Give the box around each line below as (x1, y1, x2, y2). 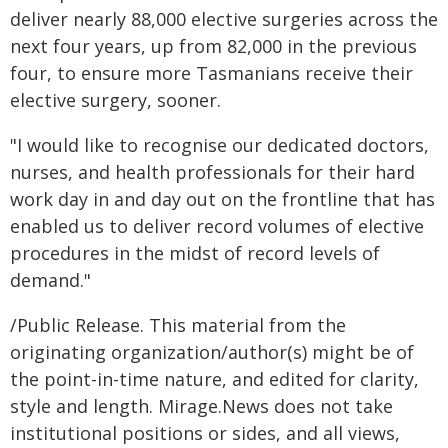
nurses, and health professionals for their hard (10, 160, 415, 184)
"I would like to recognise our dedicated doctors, (10, 133, 429, 157)
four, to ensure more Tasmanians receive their (10, 61, 413, 85)
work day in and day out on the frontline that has (10, 187, 435, 211)
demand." (10, 268, 91, 292)
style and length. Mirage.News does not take (10, 394, 393, 418)
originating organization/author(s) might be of (10, 340, 414, 364)
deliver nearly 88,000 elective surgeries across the (10, 7, 438, 31)
